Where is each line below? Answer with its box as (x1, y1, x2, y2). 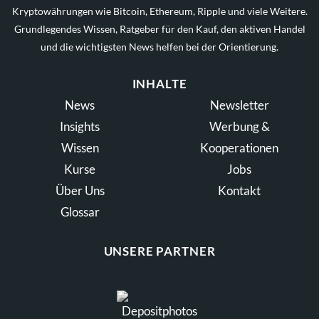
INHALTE (132, 76, 187, 92)
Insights (60, 119, 100, 135)
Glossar (60, 204, 100, 220)
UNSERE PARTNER (103, 244, 216, 259)
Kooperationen (200, 140, 278, 156)
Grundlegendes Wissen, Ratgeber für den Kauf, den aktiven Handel (14, 23, 305, 36)
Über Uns (55, 183, 105, 199)
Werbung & (209, 119, 270, 135)
